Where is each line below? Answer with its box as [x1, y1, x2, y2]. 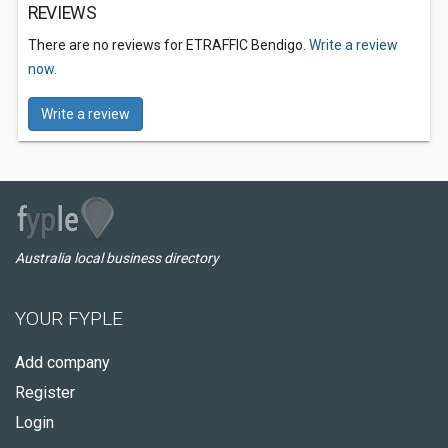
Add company [15, 353, 110, 372]
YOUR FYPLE [15, 307, 123, 330]
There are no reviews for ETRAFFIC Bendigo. [28, 37, 309, 53]
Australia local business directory [15, 250, 219, 266]
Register [15, 383, 75, 402]
